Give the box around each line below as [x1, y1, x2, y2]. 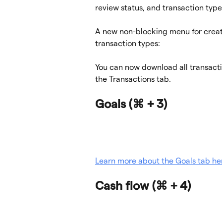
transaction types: [95, 39, 160, 48]
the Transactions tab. [95, 75, 171, 84]
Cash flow [95, 178, 152, 192]
